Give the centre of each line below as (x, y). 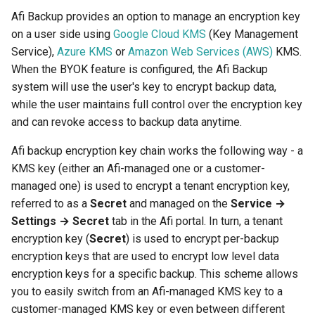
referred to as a (51, 204)
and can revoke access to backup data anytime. (127, 122)
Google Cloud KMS (160, 34)
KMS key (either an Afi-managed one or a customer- (138, 168)
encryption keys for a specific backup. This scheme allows (155, 274)
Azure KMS (85, 52)
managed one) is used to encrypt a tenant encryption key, (150, 186)
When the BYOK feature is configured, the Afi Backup (140, 69)
